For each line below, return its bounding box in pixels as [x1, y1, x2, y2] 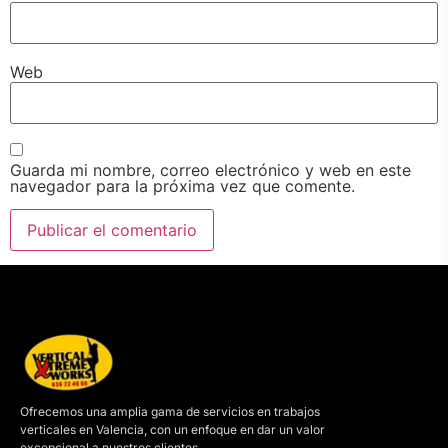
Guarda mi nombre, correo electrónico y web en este [10, 160, 411, 181]
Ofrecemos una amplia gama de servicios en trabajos [20, 403, 320, 419]
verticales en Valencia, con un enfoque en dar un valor [20, 421, 325, 437]
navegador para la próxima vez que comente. [10, 176, 355, 197]
